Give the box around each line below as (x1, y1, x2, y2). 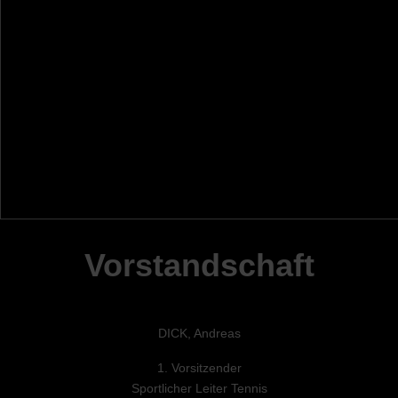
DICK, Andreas (157, 326, 241, 341)
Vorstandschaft (84, 247, 314, 284)
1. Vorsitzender (156, 361, 242, 376)
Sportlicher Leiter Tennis (131, 381, 267, 396)
